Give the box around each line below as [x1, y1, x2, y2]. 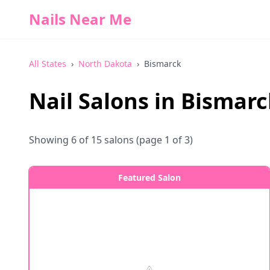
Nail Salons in [29, 86, 181, 116]
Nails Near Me [29, 9, 131, 29]
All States [29, 58, 66, 69]
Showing [29, 133, 71, 146]
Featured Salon [118, 172, 181, 183]
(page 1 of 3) [134, 133, 193, 146]
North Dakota [78, 58, 132, 69]
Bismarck [144, 58, 181, 69]
